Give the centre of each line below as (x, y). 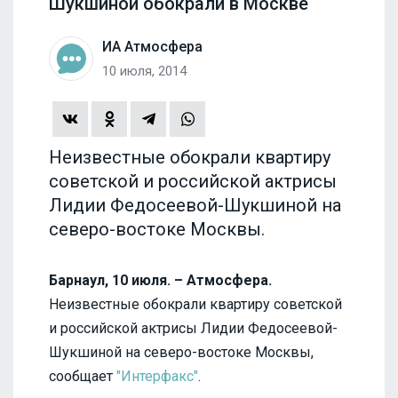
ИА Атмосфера (152, 46)
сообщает (83, 376)
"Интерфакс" (157, 376)
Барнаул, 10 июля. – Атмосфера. (160, 280)
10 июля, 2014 (144, 71)
